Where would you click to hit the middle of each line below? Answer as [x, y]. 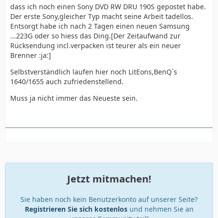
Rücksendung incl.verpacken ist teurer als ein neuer [96, 45]
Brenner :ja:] [31, 55]
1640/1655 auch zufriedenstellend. [67, 82]
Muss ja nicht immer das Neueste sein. [74, 98]
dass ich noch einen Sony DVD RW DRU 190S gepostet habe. [108, 7]
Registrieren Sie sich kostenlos [76, 209]
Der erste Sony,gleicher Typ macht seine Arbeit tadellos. [102, 16]
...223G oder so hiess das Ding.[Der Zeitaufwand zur [95, 36]
